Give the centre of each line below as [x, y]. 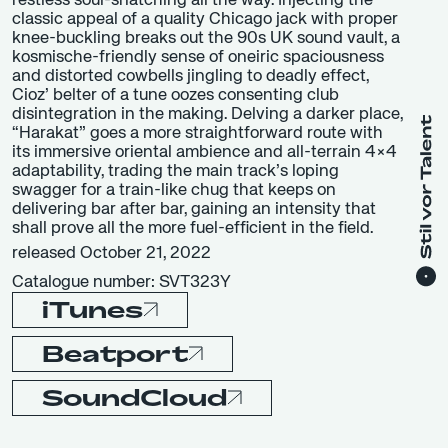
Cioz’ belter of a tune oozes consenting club [175, 95]
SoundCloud [134, 397]
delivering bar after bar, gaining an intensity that [194, 209]
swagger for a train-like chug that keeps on [174, 190]
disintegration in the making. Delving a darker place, [207, 114]
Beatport [115, 353]
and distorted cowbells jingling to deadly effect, [190, 76]
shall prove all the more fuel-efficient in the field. [192, 228]
